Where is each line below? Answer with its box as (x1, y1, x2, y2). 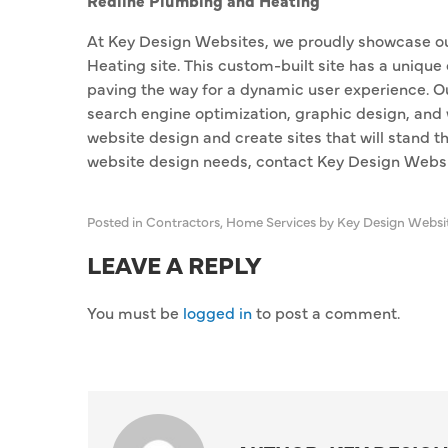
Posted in (87, 212, 146, 231)
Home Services (226, 212, 316, 231)
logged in (183, 301, 252, 323)
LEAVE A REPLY (87, 247, 262, 280)
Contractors (146, 212, 220, 231)
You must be (87, 301, 183, 323)
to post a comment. (252, 301, 400, 323)
